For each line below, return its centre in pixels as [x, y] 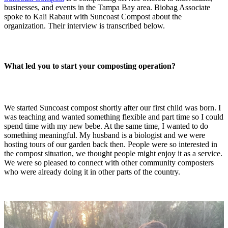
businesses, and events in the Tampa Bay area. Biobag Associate [107, 8]
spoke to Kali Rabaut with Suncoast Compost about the [93, 17]
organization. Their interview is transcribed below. [84, 26]
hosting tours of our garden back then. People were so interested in [111, 145]
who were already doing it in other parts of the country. [92, 172]
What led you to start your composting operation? [90, 66]
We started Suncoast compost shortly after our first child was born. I [112, 108]
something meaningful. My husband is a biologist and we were [105, 135]
